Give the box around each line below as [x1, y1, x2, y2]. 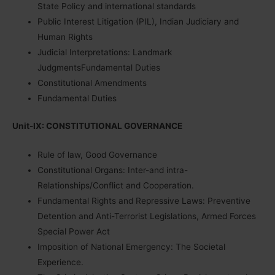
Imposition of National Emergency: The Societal [37, 242, 226, 252]
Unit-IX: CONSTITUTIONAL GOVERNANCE [12, 121, 182, 131]
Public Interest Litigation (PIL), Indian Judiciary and [37, 16, 239, 26]
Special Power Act [37, 227, 110, 237]
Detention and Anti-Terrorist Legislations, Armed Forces [37, 211, 257, 222]
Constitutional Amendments [37, 77, 147, 88]
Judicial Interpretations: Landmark [37, 47, 172, 57]
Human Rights [37, 31, 93, 42]
